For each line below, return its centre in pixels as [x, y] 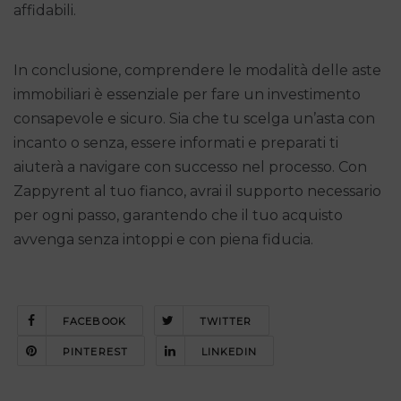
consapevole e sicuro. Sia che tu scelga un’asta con [194, 118]
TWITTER [226, 321]
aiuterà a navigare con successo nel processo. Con [190, 166]
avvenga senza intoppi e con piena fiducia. [163, 239]
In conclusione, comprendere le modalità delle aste [197, 70]
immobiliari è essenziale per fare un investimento [187, 94]
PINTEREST [95, 351]
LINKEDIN [229, 351]
